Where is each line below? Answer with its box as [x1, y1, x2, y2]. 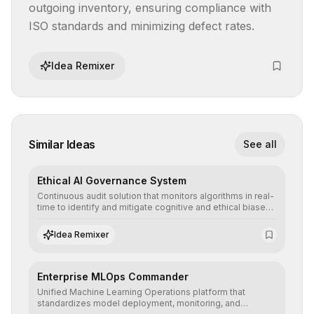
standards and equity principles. [37, 224, 169, 235]
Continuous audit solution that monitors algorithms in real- [37, 191, 274, 201]
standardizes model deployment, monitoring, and [37, 298, 240, 308]
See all [243, 138, 277, 150]
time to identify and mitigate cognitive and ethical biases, [37, 202, 273, 212]
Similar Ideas [29, 137, 95, 151]
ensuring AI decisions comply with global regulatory [37, 213, 250, 224]
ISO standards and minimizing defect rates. [29, 19, 254, 33]
